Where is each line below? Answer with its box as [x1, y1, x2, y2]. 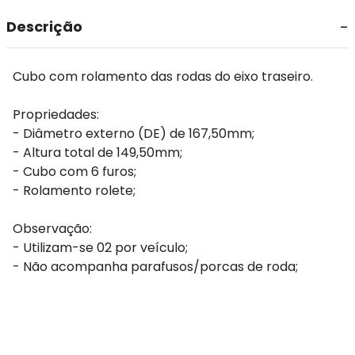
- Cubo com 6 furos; [13, 162, 136, 181]
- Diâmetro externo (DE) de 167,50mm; [13, 124, 254, 143]
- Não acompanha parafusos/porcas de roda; [13, 258, 298, 276]
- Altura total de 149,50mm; [13, 143, 182, 162]
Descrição [6, 17, 82, 36]
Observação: [13, 219, 92, 238]
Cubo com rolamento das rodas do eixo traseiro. [13, 67, 313, 86]
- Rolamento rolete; [13, 181, 136, 200]
